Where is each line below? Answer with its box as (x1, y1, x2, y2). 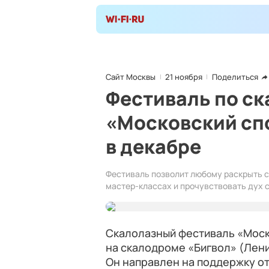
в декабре (106, 133, 201, 160)
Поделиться (212, 71, 258, 82)
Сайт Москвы (106, 71, 156, 82)
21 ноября (165, 71, 202, 82)
